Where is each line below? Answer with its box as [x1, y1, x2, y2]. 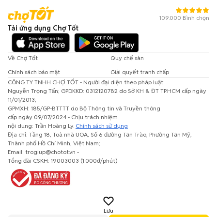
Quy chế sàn [110, 54, 144, 62]
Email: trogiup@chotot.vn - [8, 148, 80, 155]
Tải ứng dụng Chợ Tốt [8, 24, 78, 32]
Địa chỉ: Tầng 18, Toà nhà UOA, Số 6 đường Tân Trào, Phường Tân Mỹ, [8, 131, 192, 138]
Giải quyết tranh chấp [110, 68, 169, 76]
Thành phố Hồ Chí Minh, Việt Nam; [8, 139, 100, 147]
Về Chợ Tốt [8, 54, 38, 62]
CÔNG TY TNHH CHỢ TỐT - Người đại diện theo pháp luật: [8, 78, 165, 86]
